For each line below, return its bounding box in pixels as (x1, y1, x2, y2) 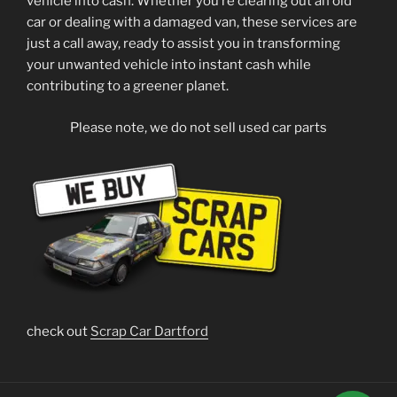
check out (27, 323, 90, 339)
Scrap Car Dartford (90, 323, 208, 339)
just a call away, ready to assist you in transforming (27, 35, 340, 51)
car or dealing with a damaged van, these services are (27, 14, 357, 30)
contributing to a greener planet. (27, 78, 229, 94)
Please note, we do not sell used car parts (70, 119, 327, 136)
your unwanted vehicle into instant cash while (27, 57, 311, 73)
